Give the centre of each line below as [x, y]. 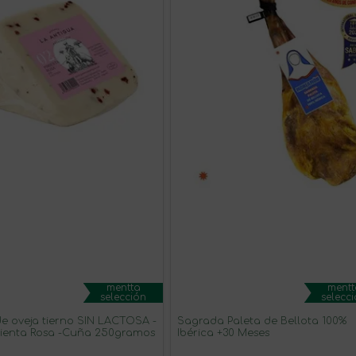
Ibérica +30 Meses [223, 333]
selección [123, 297]
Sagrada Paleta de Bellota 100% [262, 321]
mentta [123, 287]
